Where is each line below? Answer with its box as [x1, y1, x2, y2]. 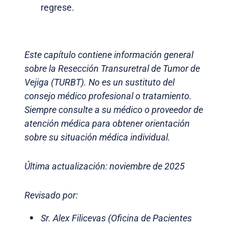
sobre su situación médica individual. [24, 132, 170, 143]
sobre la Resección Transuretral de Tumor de [24, 63, 200, 74]
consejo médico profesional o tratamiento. [24, 91, 192, 102]
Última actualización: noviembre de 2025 [24, 161, 185, 172]
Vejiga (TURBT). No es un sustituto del [24, 77, 175, 88]
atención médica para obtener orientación [24, 118, 190, 129]
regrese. [41, 2, 74, 13]
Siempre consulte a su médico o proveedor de [24, 104, 203, 116]
